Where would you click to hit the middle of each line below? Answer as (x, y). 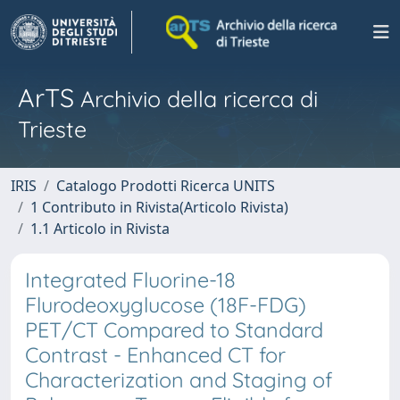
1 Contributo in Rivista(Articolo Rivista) (159, 207)
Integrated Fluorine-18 (130, 280)
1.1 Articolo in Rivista (100, 229)
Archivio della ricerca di (196, 99)
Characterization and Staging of (179, 380)
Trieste (52, 129)
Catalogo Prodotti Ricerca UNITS (166, 186)
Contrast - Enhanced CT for (155, 355)
